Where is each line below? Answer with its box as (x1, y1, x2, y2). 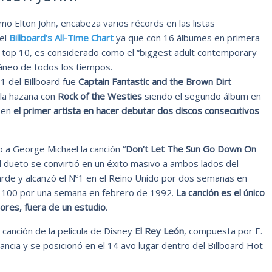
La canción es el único (176, 186, 265, 199)
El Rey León (135, 224, 184, 237)
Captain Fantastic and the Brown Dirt (78, 75, 231, 87)
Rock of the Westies (58, 89, 142, 102)
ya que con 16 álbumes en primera (114, 31, 260, 44)
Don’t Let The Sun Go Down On (126, 142, 256, 155)
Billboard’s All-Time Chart (9, 31, 114, 44)
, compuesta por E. (184, 224, 262, 237)
